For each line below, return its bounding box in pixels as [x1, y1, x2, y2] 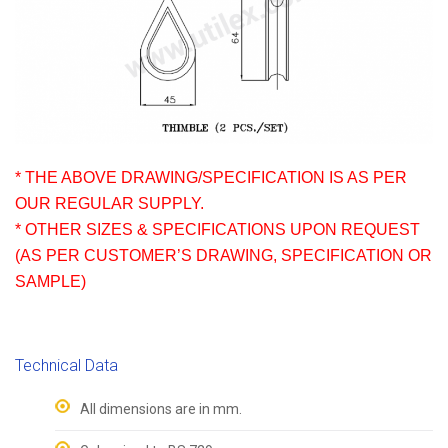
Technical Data [15, 355, 118, 375]
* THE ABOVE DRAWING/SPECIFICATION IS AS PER [15, 168, 407, 186]
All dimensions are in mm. [80, 400, 242, 417]
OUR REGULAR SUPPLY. [15, 194, 204, 212]
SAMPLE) [15, 272, 86, 290]
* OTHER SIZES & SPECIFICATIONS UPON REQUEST [15, 220, 420, 238]
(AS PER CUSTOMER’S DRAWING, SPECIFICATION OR [15, 246, 432, 264]
